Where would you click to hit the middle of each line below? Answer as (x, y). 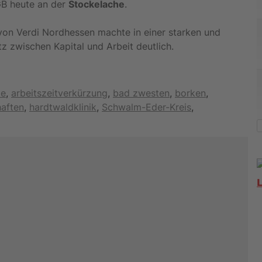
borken (190, 93)
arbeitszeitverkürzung (59, 93)
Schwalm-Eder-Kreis (146, 107)
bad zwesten (141, 93)
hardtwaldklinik (63, 107)
